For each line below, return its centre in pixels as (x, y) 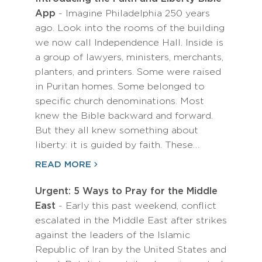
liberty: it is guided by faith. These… (117, 145)
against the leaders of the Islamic (113, 235)
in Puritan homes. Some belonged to (120, 87)
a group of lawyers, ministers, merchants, (129, 58)
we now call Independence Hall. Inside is (129, 43)
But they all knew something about (117, 131)
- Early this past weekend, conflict (136, 206)
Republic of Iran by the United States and (131, 250)
